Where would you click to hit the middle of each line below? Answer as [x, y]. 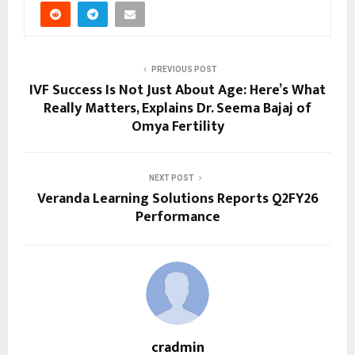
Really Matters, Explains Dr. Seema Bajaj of [177, 108]
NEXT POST [171, 177]
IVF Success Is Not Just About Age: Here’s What [177, 90]
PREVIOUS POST [184, 69]
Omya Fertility [177, 126]
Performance [177, 217]
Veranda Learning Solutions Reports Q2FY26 [177, 198]
